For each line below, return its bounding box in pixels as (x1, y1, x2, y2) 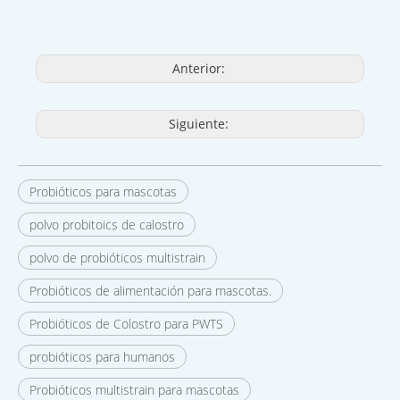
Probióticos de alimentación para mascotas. (29, 282, 271, 300)
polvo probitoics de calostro (29, 216, 184, 234)
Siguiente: (168, 115, 232, 133)
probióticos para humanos (29, 348, 175, 366)
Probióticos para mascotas (29, 183, 177, 201)
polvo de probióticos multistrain (29, 249, 205, 267)
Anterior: (171, 60, 229, 78)
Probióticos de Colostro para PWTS (29, 315, 223, 333)
